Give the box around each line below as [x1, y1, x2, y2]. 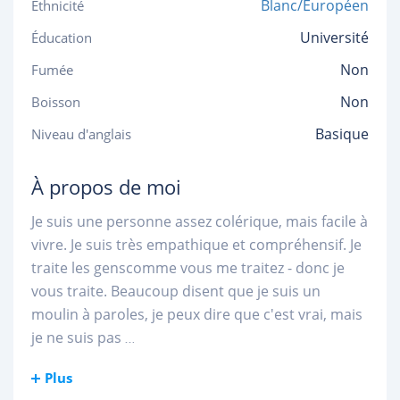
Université [300, 28, 369, 47]
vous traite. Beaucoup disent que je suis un [31, 281, 321, 301]
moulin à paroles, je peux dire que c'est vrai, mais [31, 304, 362, 324]
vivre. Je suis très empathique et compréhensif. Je [31, 235, 362, 254]
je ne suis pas [31, 328, 121, 347]
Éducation [31, 29, 92, 46]
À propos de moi [31, 173, 181, 200]
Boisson [31, 93, 80, 111]
